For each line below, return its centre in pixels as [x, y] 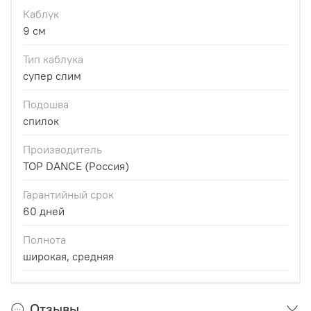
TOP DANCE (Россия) [76, 166]
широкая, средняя [68, 257]
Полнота [44, 240]
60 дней [44, 211]
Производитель [62, 150]
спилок [41, 121]
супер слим [52, 76]
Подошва [46, 104]
